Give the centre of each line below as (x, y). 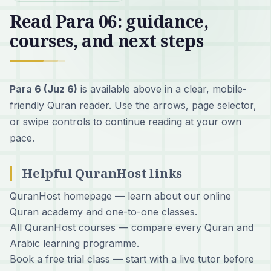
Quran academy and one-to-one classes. (103, 211)
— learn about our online (171, 196)
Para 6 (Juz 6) (44, 89)
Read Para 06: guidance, (109, 21)
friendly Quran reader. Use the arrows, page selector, (133, 105)
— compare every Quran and (184, 227)
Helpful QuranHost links (102, 173)
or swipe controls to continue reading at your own (126, 121)
